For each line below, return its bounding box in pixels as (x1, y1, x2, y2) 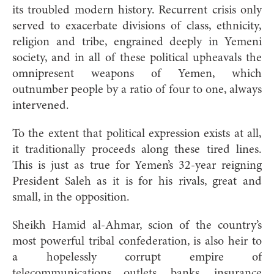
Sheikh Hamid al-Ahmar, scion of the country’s (12, 219, 262, 232)
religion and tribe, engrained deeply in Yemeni (12, 35, 262, 48)
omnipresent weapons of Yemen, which (12, 67, 262, 80)
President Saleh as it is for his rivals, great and (12, 175, 262, 188)
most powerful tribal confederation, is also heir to (12, 235, 262, 248)
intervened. (12, 99, 69, 112)
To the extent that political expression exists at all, (12, 127, 262, 140)
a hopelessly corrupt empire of (12, 251, 262, 264)
